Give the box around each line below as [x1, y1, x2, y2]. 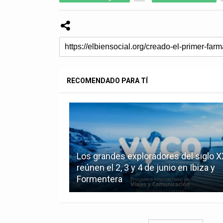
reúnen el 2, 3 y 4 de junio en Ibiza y [77, 162, 216, 173]
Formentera [77, 174, 123, 185]
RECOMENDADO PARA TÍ [67, 77, 148, 85]
